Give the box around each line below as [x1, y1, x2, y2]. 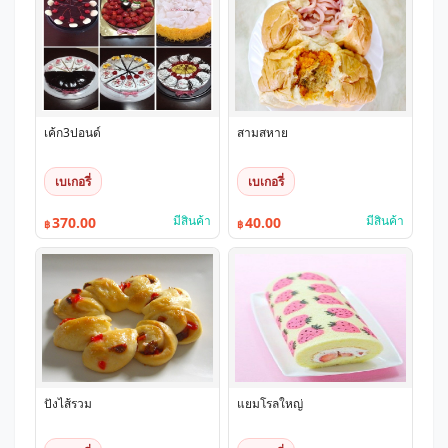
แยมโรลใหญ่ [237, 395, 303, 412]
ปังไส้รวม [44, 395, 92, 412]
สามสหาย [237, 124, 288, 141]
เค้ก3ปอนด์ [44, 124, 101, 141]
